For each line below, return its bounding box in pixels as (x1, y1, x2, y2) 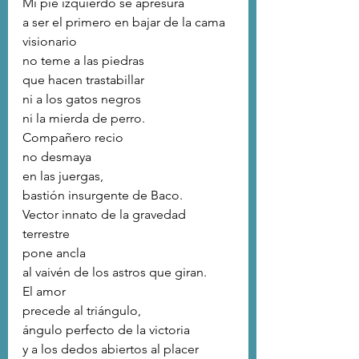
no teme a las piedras (22, 53, 144, 69)
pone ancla (22, 245, 86, 261)
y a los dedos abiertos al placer (22, 341, 199, 357)
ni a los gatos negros (22, 91, 144, 107)
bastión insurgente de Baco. (22, 188, 183, 204)
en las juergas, (22, 168, 103, 184)
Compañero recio (22, 130, 127, 146)
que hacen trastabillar (22, 72, 147, 88)
